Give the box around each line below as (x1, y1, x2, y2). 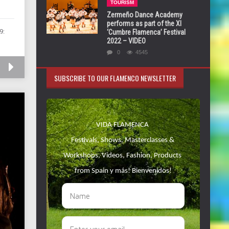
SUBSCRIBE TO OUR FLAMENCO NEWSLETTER (54, 73, 176, 83)
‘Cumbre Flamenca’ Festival (107, 28, 186, 36)
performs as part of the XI (107, 19, 181, 28)
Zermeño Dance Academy (107, 11, 182, 19)
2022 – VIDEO (107, 37, 146, 45)
